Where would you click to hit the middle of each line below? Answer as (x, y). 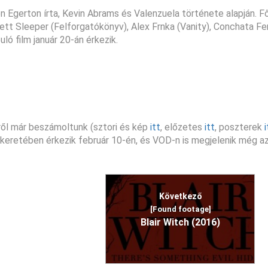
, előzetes (182, 127)
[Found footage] (180, 209)
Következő (180, 196)
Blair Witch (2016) (180, 222)
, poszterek (240, 127)
